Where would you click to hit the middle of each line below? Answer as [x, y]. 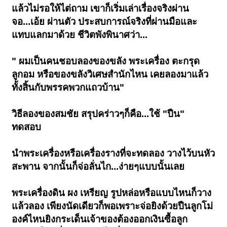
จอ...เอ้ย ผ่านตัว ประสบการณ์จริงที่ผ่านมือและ [105, 22]
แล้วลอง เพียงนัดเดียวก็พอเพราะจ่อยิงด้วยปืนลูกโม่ [112, 206]
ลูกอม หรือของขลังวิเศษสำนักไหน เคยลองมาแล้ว [110, 74]
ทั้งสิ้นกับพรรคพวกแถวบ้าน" [68, 88]
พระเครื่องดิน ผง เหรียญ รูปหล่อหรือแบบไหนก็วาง [112, 193]
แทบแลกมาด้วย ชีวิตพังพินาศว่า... [80, 35]
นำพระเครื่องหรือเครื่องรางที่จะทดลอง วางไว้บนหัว [113, 154]
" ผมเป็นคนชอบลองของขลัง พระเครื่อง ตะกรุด [106, 61]
